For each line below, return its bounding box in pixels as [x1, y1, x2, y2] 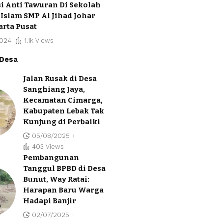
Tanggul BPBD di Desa [23, 164, 106, 173]
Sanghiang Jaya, [23, 84, 85, 94]
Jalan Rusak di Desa [23, 74, 97, 83]
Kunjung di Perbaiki [23, 117, 100, 126]
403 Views [31, 142, 64, 150]
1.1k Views [24, 36, 54, 44]
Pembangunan [23, 153, 79, 162]
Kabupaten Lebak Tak [23, 106, 104, 115]
